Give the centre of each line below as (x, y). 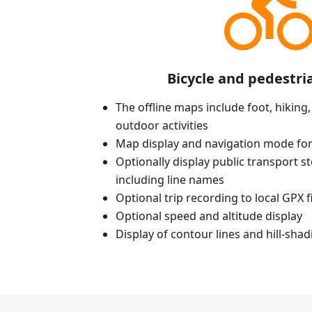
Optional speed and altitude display (209, 216)
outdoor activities (162, 126)
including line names (170, 180)
